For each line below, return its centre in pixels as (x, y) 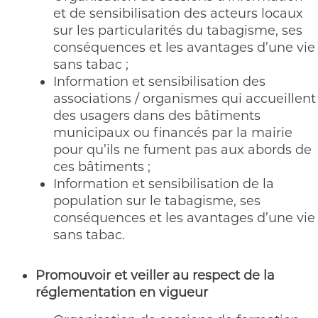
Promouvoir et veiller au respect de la (155, 275)
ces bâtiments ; (102, 167)
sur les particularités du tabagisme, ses (178, 31)
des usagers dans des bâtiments (157, 116)
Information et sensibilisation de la (164, 184)
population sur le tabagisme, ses (157, 201)
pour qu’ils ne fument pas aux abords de (182, 150)
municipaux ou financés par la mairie (173, 133)
